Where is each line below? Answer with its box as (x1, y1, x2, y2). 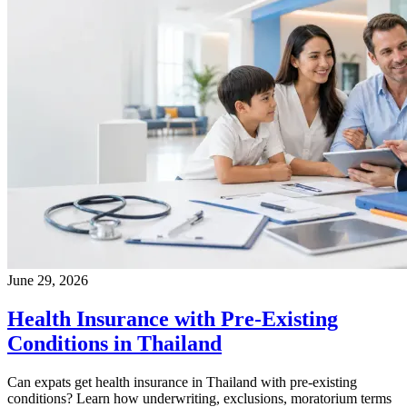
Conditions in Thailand (7, 332, 222, 355)
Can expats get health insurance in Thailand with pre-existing (7, 373, 357, 390)
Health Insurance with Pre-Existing (7, 307, 338, 331)
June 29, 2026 (7, 273, 88, 289)
